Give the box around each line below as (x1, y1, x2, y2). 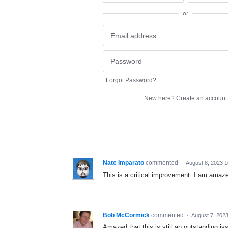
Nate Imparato (103, 159, 144, 166)
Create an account (176, 94, 227, 102)
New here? (144, 94, 176, 102)
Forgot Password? (106, 76, 156, 84)
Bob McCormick (103, 211, 150, 219)
